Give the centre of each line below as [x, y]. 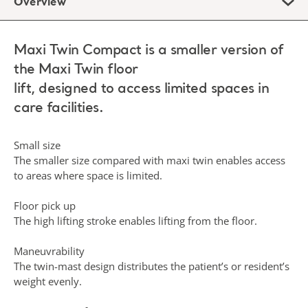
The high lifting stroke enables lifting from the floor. [135, 221]
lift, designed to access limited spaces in [141, 89]
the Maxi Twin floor [76, 70]
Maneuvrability [49, 251]
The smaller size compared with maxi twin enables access [150, 160]
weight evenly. [48, 281]
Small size [37, 145]
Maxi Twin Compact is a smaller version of [149, 51]
